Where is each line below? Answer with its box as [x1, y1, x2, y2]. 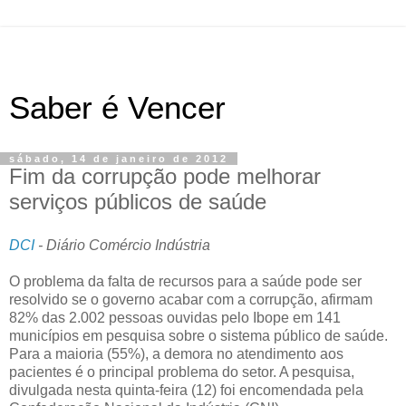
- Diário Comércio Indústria [34, 237, 210, 253]
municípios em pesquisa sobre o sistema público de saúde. [9, 327, 388, 343]
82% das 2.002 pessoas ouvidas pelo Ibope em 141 [9, 309, 341, 325]
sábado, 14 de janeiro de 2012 [9, 153, 228, 164]
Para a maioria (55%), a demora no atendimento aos [9, 345, 343, 362]
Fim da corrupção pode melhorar [9, 164, 321, 188]
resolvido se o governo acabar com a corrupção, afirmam [9, 291, 372, 307]
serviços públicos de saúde [9, 189, 266, 214]
